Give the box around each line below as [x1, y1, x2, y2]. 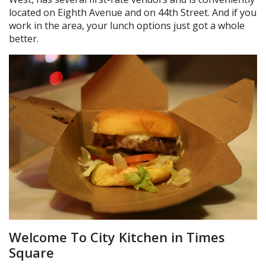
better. [9, 31, 39, 45]
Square [9, 243, 54, 262]
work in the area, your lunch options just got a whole [9, 18, 245, 32]
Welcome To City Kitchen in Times [9, 228, 225, 246]
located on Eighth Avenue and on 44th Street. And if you [9, 5, 256, 19]
